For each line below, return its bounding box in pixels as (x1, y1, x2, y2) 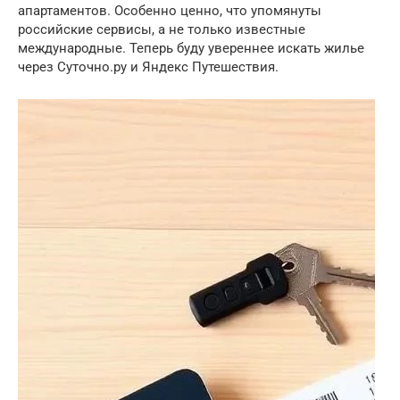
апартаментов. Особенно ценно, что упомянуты (18, 3, 321, 19)
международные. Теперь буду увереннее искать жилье (18, 40, 364, 56)
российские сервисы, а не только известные (18, 21, 305, 37)
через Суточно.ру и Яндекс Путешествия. (18, 59, 279, 75)
